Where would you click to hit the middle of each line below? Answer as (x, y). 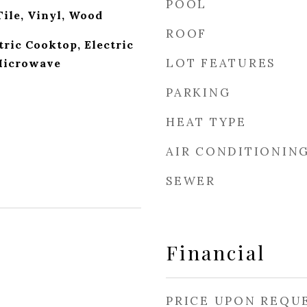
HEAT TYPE (206, 122)
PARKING (198, 93)
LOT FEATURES (221, 63)
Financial (216, 252)
